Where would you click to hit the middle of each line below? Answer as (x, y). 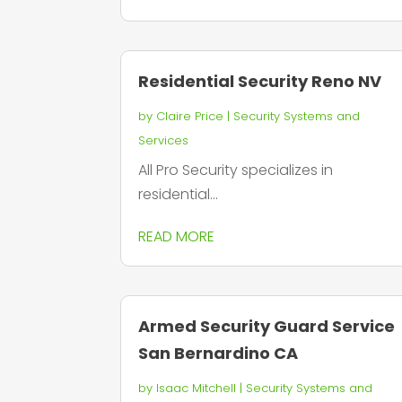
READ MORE (177, 236)
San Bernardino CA (218, 354)
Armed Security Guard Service (267, 327)
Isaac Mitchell (197, 389)
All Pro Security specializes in (236, 170)
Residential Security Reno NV (260, 81)
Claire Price (190, 116)
